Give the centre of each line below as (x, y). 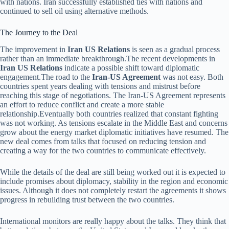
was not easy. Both (192, 77)
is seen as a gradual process (175, 49)
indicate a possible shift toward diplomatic (131, 67)
